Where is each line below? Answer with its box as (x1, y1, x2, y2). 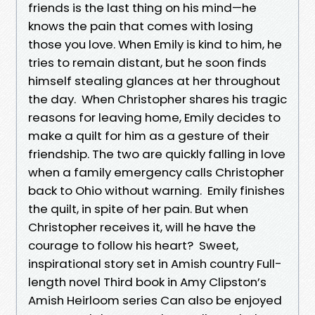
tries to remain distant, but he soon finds (28, 53, 266, 71)
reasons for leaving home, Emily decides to (28, 108, 281, 126)
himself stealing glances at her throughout (28, 72, 281, 89)
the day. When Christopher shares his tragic (28, 90, 287, 108)
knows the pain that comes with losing (28, 17, 253, 34)
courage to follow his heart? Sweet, (28, 236, 238, 254)
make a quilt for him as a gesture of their (28, 127, 269, 144)
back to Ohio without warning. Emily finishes (28, 181, 285, 199)
